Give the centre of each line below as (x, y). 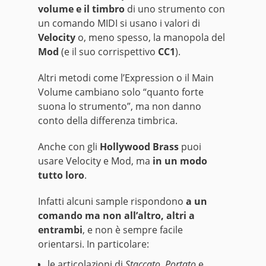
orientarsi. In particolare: (94, 244)
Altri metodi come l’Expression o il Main (126, 78)
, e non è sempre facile (133, 230)
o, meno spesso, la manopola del (150, 38)
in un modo (180, 161)
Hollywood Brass (139, 147)
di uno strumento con (175, 9)
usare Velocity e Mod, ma (95, 161)
